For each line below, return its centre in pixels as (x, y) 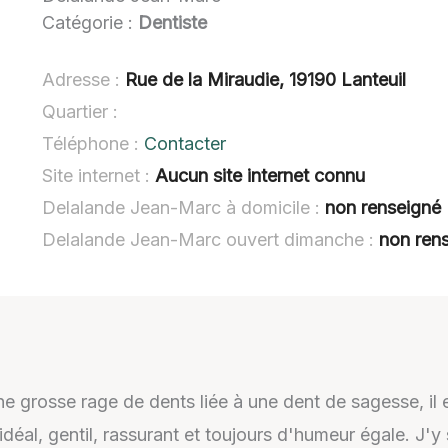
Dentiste (173, 22)
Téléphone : (93, 143)
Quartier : (80, 111)
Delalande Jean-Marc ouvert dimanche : (211, 239)
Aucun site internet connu (260, 175)
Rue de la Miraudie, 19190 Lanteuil (266, 79)
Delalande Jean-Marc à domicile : (184, 207)
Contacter (185, 143)
